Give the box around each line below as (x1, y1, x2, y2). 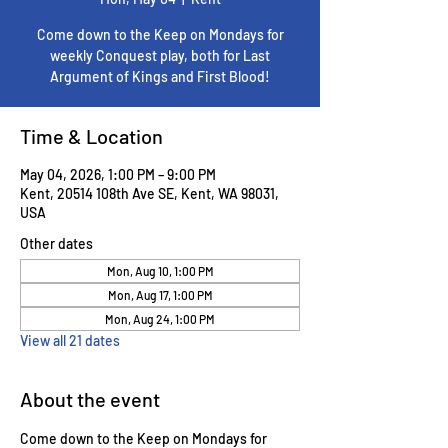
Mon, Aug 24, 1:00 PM (105, 312, 215, 326)
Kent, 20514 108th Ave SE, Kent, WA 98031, (20, 185, 279, 202)
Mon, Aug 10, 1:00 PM (106, 264, 214, 278)
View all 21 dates (20, 332, 120, 349)
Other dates (20, 235, 93, 252)
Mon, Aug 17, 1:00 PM (107, 288, 213, 302)
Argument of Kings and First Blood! (50, 68, 270, 85)
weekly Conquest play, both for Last (50, 47, 270, 64)
